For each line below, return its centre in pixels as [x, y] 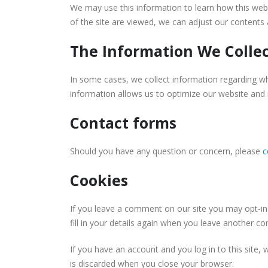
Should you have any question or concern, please [166, 151]
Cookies [99, 180]
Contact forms [123, 123]
